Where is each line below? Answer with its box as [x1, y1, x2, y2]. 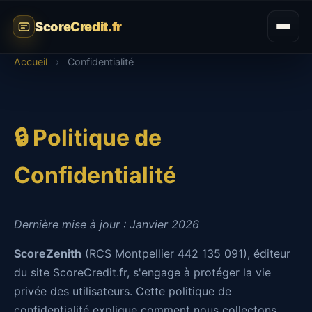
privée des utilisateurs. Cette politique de [14, 284, 231, 298]
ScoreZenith [14, 247, 81, 260]
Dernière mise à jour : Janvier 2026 [14, 217, 199, 231]
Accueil [14, 56, 47, 68]
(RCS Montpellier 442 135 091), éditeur [81, 247, 290, 260]
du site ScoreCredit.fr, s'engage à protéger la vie [14, 265, 271, 279]
